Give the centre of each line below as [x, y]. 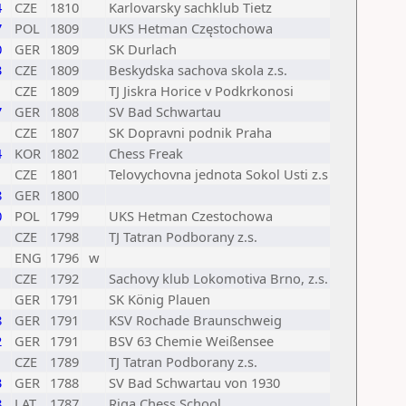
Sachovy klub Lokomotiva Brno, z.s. [218, 278]
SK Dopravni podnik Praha [190, 132]
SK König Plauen [159, 299]
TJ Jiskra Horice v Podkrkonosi [201, 91]
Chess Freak [146, 153]
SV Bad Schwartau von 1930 [194, 382]
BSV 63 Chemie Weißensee [191, 341]
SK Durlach [143, 49]
